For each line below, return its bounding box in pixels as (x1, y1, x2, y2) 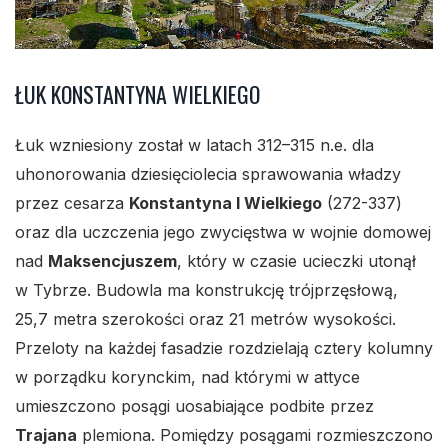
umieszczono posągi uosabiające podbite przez (15, 396, 374, 417)
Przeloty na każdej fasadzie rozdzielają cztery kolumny (15, 338, 433, 359)
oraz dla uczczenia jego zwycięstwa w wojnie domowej (15, 222, 431, 243)
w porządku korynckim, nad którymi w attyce (15, 367, 360, 388)
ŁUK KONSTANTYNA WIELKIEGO (15, 78, 260, 111)
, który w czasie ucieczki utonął (177, 251, 416, 272)
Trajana (15, 425, 77, 446)
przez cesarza (15, 193, 129, 214)
